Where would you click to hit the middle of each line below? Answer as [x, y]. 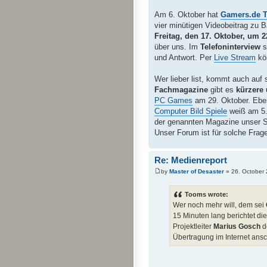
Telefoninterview [230, 46]
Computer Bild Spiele [191, 111]
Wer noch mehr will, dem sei [219, 205]
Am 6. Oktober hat [187, 14]
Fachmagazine [181, 89]
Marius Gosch [237, 227]
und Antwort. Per [184, 57]
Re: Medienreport [191, 160]
